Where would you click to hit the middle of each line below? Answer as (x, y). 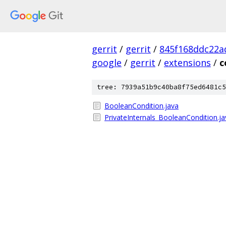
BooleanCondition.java (142, 106)
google (107, 63)
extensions (187, 63)
